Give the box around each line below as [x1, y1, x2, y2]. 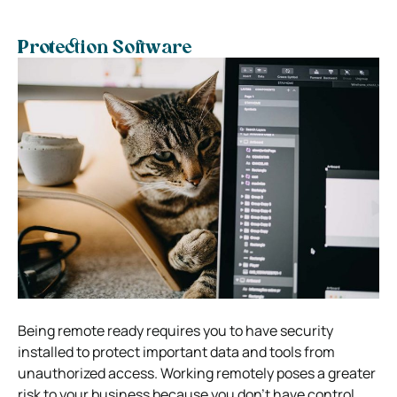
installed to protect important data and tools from [18, 341, 335, 362]
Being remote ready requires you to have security [18, 320, 333, 340]
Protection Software [18, 39, 191, 58]
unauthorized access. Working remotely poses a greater [18, 362, 376, 383]
